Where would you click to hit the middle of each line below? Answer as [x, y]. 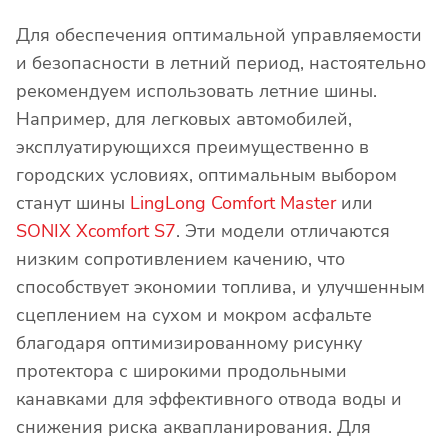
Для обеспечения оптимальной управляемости [219, 34]
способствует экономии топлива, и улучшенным [220, 286]
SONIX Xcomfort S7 [96, 230]
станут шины [73, 202]
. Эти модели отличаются [283, 230]
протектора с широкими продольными [181, 370]
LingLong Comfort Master [233, 202]
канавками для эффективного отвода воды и [209, 398]
